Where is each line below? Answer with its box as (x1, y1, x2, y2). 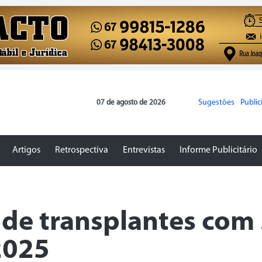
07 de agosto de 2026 (96, 98, 166, 106)
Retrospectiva (55, 145, 108, 155)
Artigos (12, 145, 40, 155)
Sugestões (198, 98, 235, 107)
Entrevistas (123, 145, 165, 155)
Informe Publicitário (180, 145, 257, 155)
